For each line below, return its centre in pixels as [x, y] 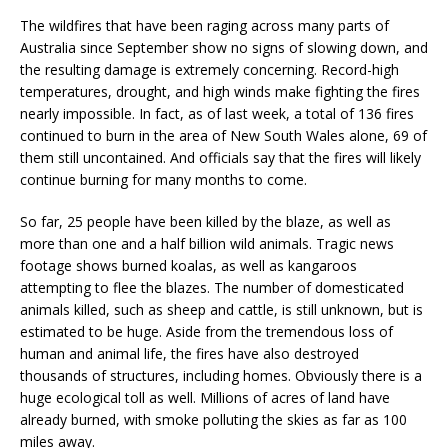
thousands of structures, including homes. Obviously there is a [221, 375]
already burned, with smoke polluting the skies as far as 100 [213, 419]
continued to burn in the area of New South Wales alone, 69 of [223, 135]
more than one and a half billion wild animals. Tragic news [207, 243]
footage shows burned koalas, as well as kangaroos [188, 265]
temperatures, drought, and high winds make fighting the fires [220, 91]
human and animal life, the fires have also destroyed [189, 353]
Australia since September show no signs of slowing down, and [224, 47]
